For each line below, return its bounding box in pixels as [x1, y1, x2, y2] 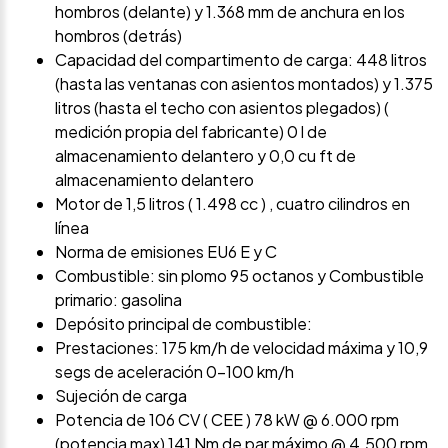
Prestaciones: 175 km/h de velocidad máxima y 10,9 [55, 336, 428, 358]
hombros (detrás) [55, 24, 182, 46]
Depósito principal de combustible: [55, 312, 312, 334]
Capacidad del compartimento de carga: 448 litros [55, 48, 427, 70]
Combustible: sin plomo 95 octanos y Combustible [55, 264, 424, 286]
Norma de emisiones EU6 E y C [55, 240, 277, 262]
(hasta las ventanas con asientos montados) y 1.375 [55, 72, 433, 94]
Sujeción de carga [55, 384, 187, 406]
